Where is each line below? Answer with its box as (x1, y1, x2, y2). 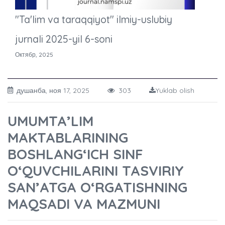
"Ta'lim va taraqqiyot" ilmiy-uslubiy (15, 13, 172, 26)
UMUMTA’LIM (8, 112, 93, 130)
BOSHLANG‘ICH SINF (8, 145, 143, 163)
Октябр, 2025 (15, 51, 53, 59)
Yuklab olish (156, 86, 194, 95)
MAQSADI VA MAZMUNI (8, 195, 160, 213)
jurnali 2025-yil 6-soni (15, 33, 113, 46)
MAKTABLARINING (8, 129, 128, 147)
